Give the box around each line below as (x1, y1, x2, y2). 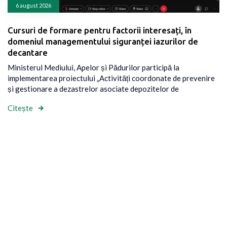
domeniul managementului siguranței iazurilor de (8, 36, 198, 46)
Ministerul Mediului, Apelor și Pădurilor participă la (8, 62, 179, 72)
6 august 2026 (16, 2, 51, 9)
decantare (8, 47, 48, 57)
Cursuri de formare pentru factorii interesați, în (8, 25, 192, 35)
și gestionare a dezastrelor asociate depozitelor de (8, 84, 179, 93)
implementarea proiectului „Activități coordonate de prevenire (8, 73, 215, 83)
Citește (8, 103, 33, 113)
